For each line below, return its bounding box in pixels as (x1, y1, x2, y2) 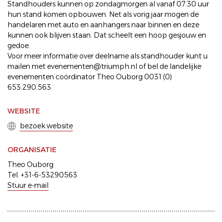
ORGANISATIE (7, 145, 56, 154)
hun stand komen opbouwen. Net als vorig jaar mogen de (7, 10, 199, 19)
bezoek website (20, 121, 73, 130)
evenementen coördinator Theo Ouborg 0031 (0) (7, 72, 172, 81)
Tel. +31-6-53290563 (7, 170, 77, 179)
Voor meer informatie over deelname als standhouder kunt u (7, 52, 208, 60)
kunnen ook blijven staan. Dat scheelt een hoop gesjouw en (7, 31, 206, 40)
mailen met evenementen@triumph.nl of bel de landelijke (7, 62, 201, 71)
